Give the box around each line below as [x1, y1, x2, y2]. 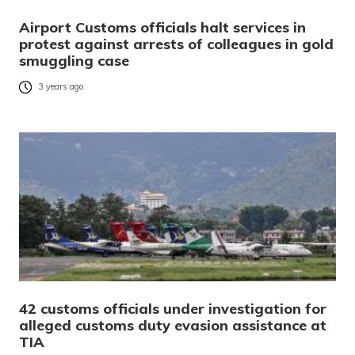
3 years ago [38, 81, 84, 93]
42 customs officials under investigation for [19, 300, 326, 319]
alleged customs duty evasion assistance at [19, 316, 326, 335]
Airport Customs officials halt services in [19, 18, 306, 37]
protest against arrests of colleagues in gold [19, 35, 334, 54]
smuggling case [19, 52, 129, 71]
